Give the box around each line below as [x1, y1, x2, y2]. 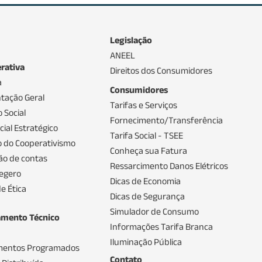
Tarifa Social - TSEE [110, 130, 183, 140]
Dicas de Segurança [110, 191, 185, 201]
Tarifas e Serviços [110, 99, 177, 110]
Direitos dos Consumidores [110, 65, 212, 75]
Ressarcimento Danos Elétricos [110, 160, 228, 171]
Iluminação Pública [110, 236, 182, 247]
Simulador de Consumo [110, 206, 199, 216]
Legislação [110, 35, 152, 45]
